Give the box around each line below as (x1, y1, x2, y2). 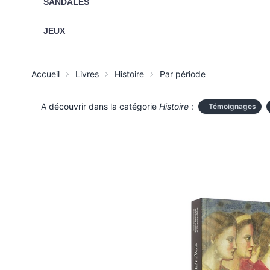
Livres (75, 69, 99, 79)
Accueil (31, 69, 60, 79)
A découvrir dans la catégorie (41, 101, 159, 111)
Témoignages (209, 102, 256, 111)
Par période (160, 69, 206, 79)
